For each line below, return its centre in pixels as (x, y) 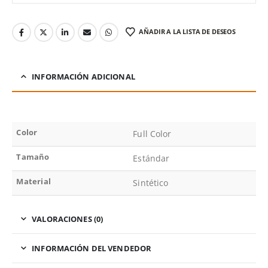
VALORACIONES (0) (68, 219)
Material (34, 181)
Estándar (151, 158)
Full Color (152, 133)
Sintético (151, 182)
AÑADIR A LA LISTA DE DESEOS (187, 32)
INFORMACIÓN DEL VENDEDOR (92, 248)
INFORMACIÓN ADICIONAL (83, 76)
